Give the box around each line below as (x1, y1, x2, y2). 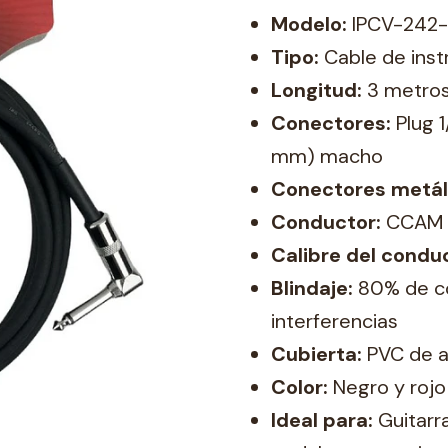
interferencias (271, 307, 398, 334)
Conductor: (271, 208, 381, 235)
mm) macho (271, 142, 383, 169)
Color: (271, 373, 328, 400)
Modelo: (271, 10, 347, 37)
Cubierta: (271, 340, 362, 367)
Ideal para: (271, 406, 373, 433)
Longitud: (271, 76, 362, 103)
